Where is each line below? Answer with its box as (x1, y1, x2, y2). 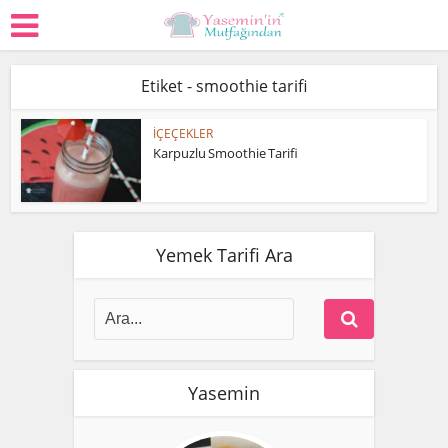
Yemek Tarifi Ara (155, 242, 293, 267)
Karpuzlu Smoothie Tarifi (153, 144, 299, 162)
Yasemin (188, 380, 260, 405)
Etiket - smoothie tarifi (141, 75, 307, 97)
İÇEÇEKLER (153, 125, 214, 142)
